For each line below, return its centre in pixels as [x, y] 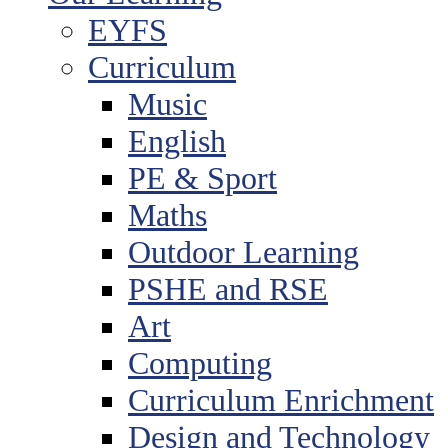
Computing [200, 362]
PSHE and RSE [228, 288]
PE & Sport [202, 177]
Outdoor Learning [243, 251]
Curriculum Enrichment [281, 399]
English [177, 140]
